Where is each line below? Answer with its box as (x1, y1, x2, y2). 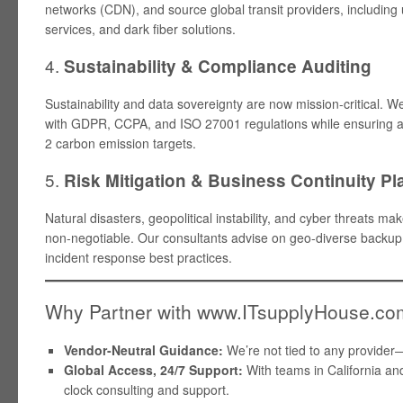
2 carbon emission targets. (45, 134, 196, 153)
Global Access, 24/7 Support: (64, 360, 243, 379)
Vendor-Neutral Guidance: (64, 340, 223, 359)
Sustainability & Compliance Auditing (64, 54, 372, 79)
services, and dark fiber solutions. (45, 20, 236, 39)
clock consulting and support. (64, 380, 229, 399)
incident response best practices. (45, 247, 232, 266)
